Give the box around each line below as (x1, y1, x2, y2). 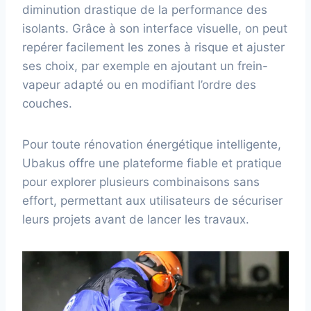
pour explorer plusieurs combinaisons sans (22, 175, 260, 190)
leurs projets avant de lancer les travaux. (22, 212, 249, 227)
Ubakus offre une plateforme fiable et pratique (22, 156, 282, 171)
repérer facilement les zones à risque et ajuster (22, 40, 285, 55)
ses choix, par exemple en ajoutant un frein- (22, 59, 268, 74)
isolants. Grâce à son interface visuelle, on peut (22, 22, 287, 36)
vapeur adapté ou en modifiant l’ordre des (22, 78, 256, 92)
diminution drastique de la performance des (22, 3, 267, 17)
